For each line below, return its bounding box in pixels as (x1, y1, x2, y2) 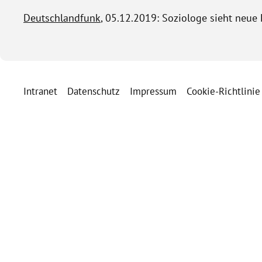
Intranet (23, 85, 57, 98)
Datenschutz (67, 85, 120, 98)
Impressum (130, 85, 177, 98)
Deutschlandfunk (23, 11, 101, 25)
